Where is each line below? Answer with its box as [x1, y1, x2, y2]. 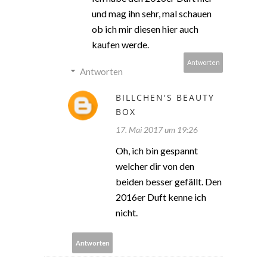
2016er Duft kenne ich [116, 191, 206, 203]
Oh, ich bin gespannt [116, 145, 198, 157]
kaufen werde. [92, 39, 149, 51]
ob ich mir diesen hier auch [92, 23, 198, 35]
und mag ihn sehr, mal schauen [92, 8, 212, 20]
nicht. [116, 207, 138, 219]
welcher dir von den [116, 160, 194, 172]
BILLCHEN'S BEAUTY [116, 92, 215, 104]
